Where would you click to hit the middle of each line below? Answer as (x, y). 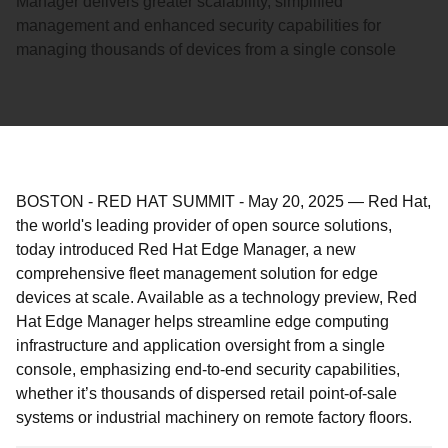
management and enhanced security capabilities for (198, 25)
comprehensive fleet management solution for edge (197, 273)
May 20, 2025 (296, 201)
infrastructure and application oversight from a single (200, 345)
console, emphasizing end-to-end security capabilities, (208, 369)
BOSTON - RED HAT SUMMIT (125, 201)
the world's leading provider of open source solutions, (204, 225)
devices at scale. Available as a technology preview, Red (216, 297)
